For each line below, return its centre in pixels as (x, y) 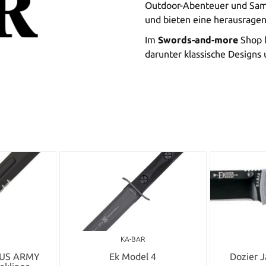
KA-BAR (133, 239)
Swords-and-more (198, 39)
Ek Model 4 (133, 257)
